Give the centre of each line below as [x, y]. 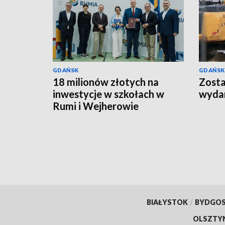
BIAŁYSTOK [167, 202]
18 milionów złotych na [106, 82]
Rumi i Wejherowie [96, 106]
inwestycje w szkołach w [108, 94]
